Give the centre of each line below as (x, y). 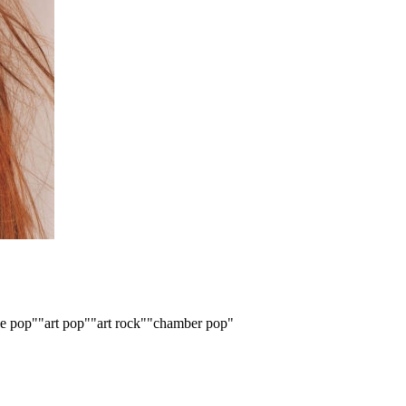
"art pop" (64, 323)
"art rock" (119, 323)
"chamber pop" (190, 323)
